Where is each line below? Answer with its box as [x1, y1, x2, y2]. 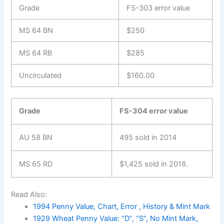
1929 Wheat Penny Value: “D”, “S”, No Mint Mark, [33, 213, 198, 223]
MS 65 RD [19, 159, 53, 168]
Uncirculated [19, 71, 62, 80]
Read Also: [11, 189, 47, 199]
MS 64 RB [19, 48, 52, 58]
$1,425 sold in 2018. [119, 159, 188, 168]
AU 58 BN [19, 132, 53, 142]
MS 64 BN [19, 26, 53, 35]
